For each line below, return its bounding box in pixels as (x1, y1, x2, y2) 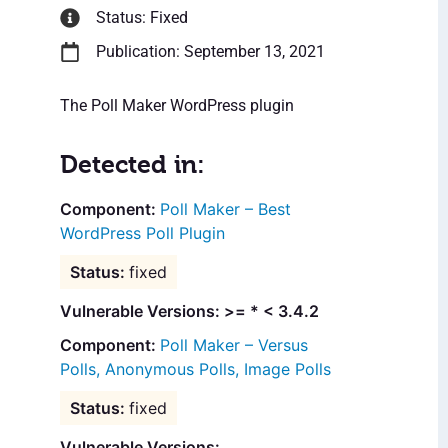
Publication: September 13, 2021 (96, 42, 325, 62)
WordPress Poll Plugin (60, 223, 225, 244)
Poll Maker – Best (160, 199, 291, 220)
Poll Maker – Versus (160, 335, 308, 356)
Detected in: (60, 150, 205, 180)
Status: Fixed (96, 8, 188, 28)
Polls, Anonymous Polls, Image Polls (60, 359, 331, 380)
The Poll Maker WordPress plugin (60, 96, 294, 116)
